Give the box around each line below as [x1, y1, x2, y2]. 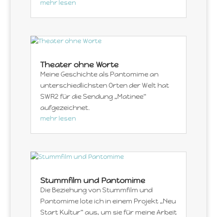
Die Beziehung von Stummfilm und [40, 186, 153, 195]
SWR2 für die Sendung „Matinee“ [40, 92, 146, 101]
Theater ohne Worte [40, 60, 119, 70]
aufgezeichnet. [40, 103, 90, 112]
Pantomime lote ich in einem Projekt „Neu [40, 197, 176, 206]
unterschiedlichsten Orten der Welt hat [40, 81, 169, 90]
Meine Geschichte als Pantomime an [40, 70, 158, 79]
